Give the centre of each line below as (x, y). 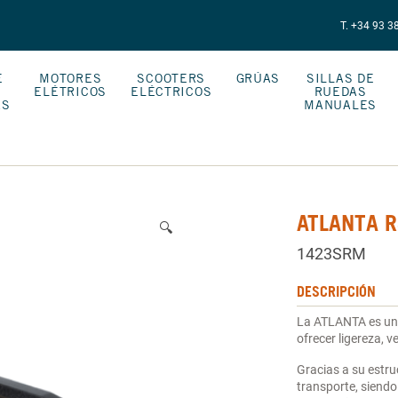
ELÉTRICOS (70, 91)
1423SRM (331, 254)
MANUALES (341, 104)
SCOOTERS (171, 78)
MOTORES (71, 78)
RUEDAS (340, 91)
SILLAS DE (340, 78)
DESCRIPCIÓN (336, 291)
